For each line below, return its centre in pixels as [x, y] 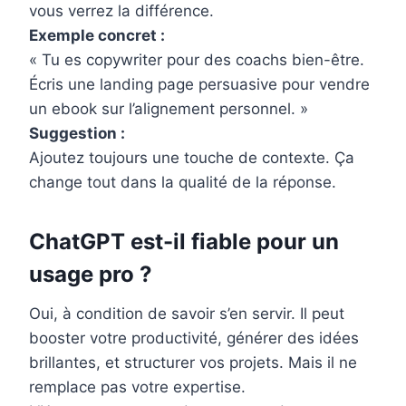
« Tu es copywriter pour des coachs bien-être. [197, 60]
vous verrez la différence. [121, 11]
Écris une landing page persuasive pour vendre [199, 85]
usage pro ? [91, 275]
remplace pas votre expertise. [137, 387]
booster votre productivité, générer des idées [194, 338]
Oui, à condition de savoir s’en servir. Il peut [187, 314]
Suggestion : [77, 134]
